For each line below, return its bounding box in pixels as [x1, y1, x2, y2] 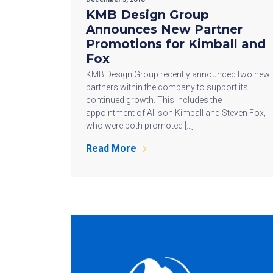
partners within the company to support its [86, 82, 248, 92]
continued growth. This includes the [86, 94, 222, 105]
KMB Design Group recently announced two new [86, 69, 270, 79]
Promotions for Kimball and [86, 36, 266, 51]
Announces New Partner [86, 21, 243, 37]
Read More [86, 142, 136, 154]
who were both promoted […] [86, 120, 194, 130]
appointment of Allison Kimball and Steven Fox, [86, 107, 266, 118]
